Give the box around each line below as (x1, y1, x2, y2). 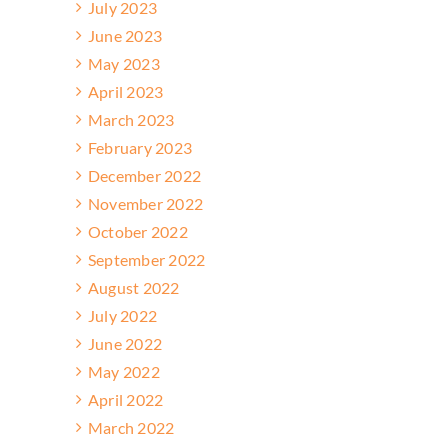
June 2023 (88, 25, 163, 45)
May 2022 (88, 361, 160, 381)
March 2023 (88, 109, 175, 129)
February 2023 (88, 137, 193, 157)
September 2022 (88, 249, 206, 269)
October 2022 (88, 221, 188, 241)
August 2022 (88, 277, 180, 297)
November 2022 (88, 193, 204, 213)
